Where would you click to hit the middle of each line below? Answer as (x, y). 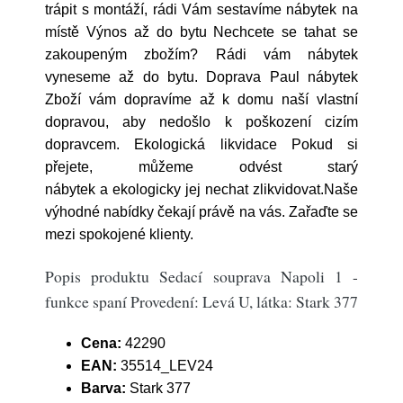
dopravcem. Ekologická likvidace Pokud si (201, 144)
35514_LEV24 (165, 366)
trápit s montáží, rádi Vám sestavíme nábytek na (201, 9)
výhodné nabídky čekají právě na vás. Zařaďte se (201, 212)
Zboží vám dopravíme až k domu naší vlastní (201, 99)
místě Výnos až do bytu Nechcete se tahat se (201, 32)
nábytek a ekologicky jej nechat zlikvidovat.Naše (201, 189)
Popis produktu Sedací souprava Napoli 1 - (201, 276)
